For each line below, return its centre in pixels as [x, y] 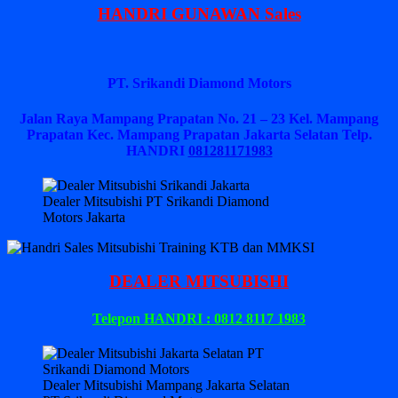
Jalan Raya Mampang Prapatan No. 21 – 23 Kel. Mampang [199, 118]
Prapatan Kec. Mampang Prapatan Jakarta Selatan [182, 134]
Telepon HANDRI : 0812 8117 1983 [199, 318]
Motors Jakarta [84, 217]
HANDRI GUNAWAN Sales [199, 14]
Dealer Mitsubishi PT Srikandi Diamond [156, 201]
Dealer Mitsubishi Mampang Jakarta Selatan [166, 386]
